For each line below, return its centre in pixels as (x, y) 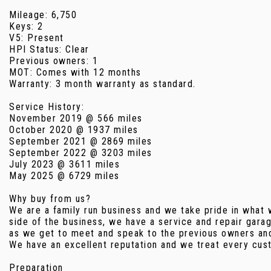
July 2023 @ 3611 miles (64, 164)
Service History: (47, 107)
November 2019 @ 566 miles (76, 118)
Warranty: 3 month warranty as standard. (103, 84)
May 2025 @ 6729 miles (64, 176)
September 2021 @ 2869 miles (81, 141)
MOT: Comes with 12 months (75, 72)
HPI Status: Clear (49, 49)
